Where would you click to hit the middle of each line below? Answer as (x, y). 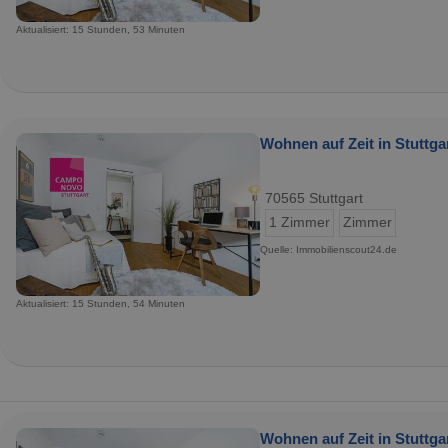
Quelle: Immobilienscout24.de (328, 249)
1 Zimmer (299, 222)
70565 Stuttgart (314, 198)
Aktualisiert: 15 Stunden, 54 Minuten (100, 303)
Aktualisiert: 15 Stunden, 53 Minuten (100, 29)
